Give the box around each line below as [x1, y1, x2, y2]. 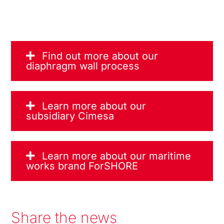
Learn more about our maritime [42, 149, 191, 162]
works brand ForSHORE [26, 159, 138, 172]
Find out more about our [42, 49, 158, 62]
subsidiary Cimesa [26, 109, 114, 122]
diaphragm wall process [26, 59, 140, 72]
